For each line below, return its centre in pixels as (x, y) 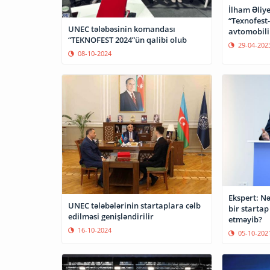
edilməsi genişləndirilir (111, 216)
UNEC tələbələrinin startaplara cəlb (134, 206)
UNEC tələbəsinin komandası (122, 29)
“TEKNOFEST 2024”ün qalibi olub (127, 39)
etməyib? (245, 220)
